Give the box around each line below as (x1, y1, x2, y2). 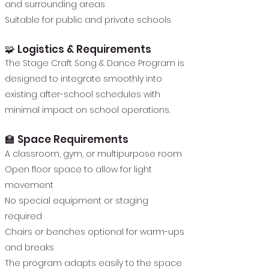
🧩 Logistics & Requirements (5, 42, 151, 56)
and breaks (5, 241, 54, 253)
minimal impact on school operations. (5, 104, 170, 116)
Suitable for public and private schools (5, 14, 171, 26)
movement (5, 179, 53, 191)
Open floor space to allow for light (5, 163, 152, 175)
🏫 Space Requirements (5, 132, 128, 147)
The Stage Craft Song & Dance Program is (5, 57, 184, 69)
